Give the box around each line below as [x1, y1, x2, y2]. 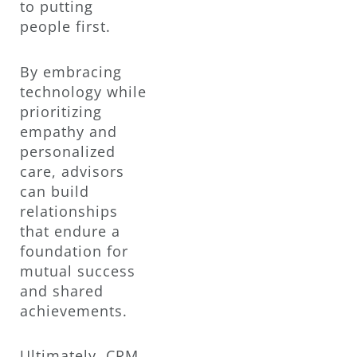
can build [20, 181, 89, 201]
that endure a [20, 221, 120, 241]
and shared [20, 280, 104, 300]
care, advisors [20, 161, 124, 181]
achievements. [20, 300, 127, 320]
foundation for [20, 241, 128, 261]
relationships [20, 201, 118, 221]
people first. [20, 17, 111, 37]
